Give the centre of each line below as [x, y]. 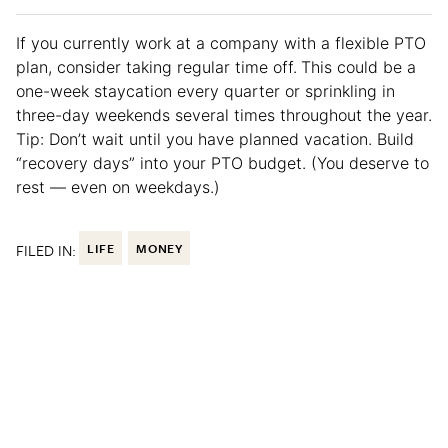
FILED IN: [46, 250]
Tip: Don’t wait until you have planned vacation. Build [215, 139]
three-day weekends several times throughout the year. [224, 115]
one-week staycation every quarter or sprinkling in [205, 91]
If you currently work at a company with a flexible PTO [221, 43]
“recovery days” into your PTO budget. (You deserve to [222, 163]
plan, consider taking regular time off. [156, 67]
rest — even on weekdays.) [120, 187]
